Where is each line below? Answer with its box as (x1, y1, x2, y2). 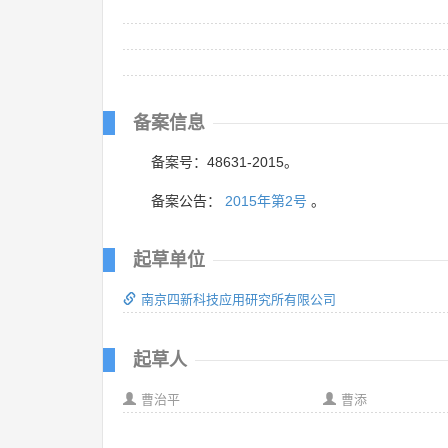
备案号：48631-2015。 (151, 153, 298, 170)
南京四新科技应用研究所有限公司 (141, 291, 336, 307)
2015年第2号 (225, 192, 307, 209)
